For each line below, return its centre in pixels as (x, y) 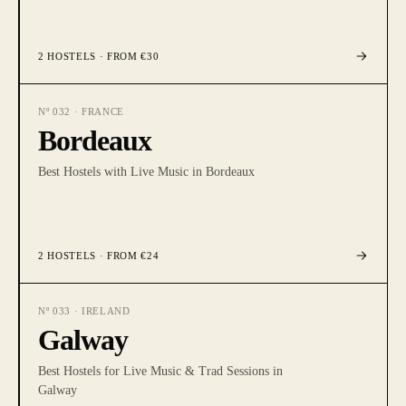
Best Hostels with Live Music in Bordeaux (146, 172)
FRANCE (102, 111)
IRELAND (106, 311)
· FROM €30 (127, 56)
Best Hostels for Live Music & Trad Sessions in (160, 371)
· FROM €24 (127, 256)
